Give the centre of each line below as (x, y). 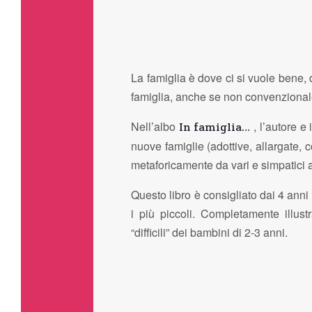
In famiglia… (214, 127)
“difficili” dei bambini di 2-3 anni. (210, 232)
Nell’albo (155, 126)
